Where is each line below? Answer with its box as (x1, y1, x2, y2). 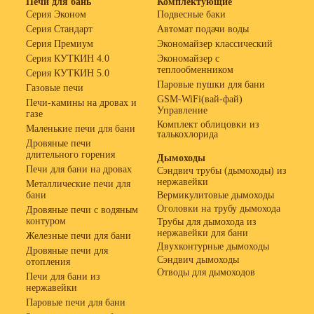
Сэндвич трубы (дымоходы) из (157, 165, 287, 176)
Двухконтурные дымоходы (157, 241, 269, 252)
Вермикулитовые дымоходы (157, 190, 274, 200)
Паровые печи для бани (26, 297, 125, 308)
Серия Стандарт (26, 24, 93, 34)
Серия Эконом (26, 9, 86, 20)
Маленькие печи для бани (26, 123, 135, 134)
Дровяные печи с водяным (26, 205, 138, 215)
